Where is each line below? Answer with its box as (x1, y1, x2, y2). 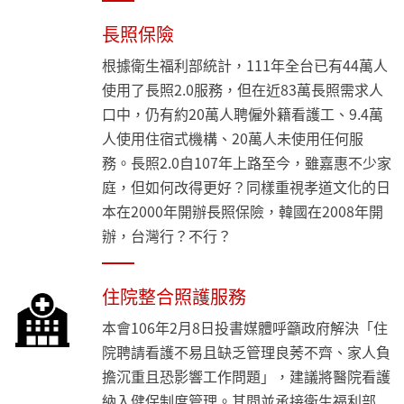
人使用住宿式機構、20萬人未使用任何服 (102, 127, 364, 150)
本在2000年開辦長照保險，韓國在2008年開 (102, 200, 384, 223)
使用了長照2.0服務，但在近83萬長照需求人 (102, 78, 384, 101)
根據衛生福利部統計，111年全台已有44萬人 (102, 54, 389, 77)
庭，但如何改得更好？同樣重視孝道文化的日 (102, 176, 391, 198)
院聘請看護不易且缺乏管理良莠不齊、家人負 (102, 341, 391, 363)
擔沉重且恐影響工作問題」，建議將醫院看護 (102, 365, 391, 388)
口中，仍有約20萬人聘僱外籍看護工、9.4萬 (102, 103, 384, 125)
